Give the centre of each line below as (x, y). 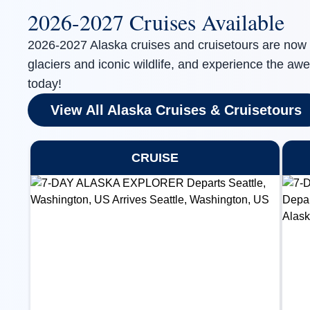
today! (45, 84)
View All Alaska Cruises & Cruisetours (176, 110)
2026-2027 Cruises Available (156, 22)
